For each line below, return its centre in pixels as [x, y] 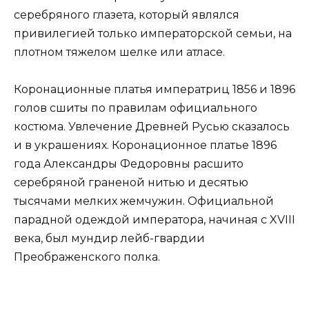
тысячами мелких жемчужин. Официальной [144, 201]
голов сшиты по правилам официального [136, 108]
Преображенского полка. [87, 257]
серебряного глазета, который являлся [127, 14]
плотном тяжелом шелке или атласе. [119, 52]
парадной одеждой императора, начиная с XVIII [154, 219]
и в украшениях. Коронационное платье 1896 [145, 145]
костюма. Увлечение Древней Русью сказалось [152, 126]
